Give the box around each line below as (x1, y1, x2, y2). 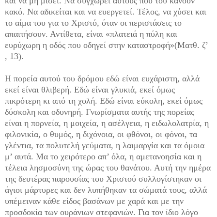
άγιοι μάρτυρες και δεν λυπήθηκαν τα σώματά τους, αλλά (5, 185, 207, 195)
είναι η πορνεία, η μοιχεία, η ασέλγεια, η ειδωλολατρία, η (5, 118, 209, 128)
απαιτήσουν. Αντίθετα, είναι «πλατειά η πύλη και (5, 29, 177, 39)
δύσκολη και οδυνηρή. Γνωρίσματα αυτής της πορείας (5, 107, 194, 117)
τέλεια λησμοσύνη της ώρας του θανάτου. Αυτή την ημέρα (5, 163, 211, 173)
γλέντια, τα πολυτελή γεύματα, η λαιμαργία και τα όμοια (5, 140, 204, 151)
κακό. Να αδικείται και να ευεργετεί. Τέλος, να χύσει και (5, 7, 206, 17)
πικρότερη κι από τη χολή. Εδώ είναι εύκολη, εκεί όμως (5, 96, 202, 106)
